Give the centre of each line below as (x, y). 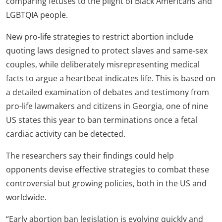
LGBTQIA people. (37, 15)
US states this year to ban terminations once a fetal (102, 120)
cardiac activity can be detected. (66, 134)
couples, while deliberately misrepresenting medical (103, 64)
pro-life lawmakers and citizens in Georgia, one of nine (107, 106)
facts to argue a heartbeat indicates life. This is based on (111, 78)
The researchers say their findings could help (90, 156)
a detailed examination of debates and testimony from (108, 92)
